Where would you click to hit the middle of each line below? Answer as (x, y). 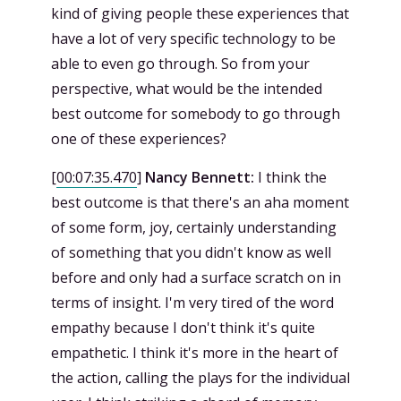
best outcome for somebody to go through (196, 113)
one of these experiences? (139, 138)
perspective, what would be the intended (187, 88)
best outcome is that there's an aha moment (200, 202)
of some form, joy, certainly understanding (194, 227)
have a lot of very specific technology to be (193, 38)
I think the (290, 177)
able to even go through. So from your (180, 63)
